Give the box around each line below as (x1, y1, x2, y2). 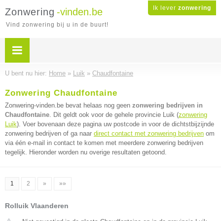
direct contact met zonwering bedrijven (94, 130, 204, 137)
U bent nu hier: (5, 70, 49, 77)
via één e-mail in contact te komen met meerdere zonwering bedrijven (5, 139, 203, 147)
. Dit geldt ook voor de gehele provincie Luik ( (49, 111, 179, 118)
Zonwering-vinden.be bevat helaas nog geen (5, 102, 132, 109)
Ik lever (153, 4, 178, 11)
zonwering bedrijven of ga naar (5, 130, 94, 137)
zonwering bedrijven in (132, 102, 203, 109)
